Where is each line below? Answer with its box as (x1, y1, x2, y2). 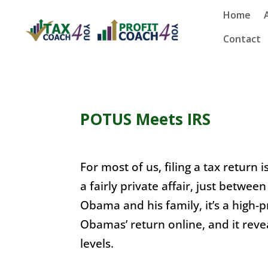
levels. (80, 236, 114, 252)
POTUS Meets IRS (80, 108, 211, 130)
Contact (223, 32, 261, 45)
